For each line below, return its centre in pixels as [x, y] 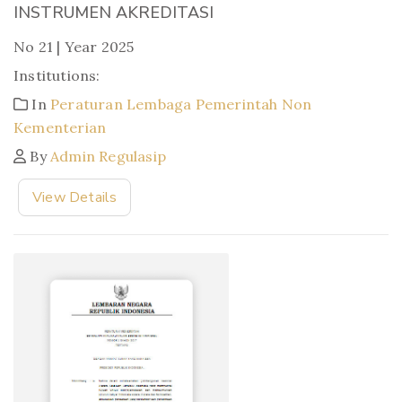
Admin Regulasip [109, 156]
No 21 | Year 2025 [74, 46]
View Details [75, 197]
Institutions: [57, 75]
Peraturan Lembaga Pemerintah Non [181, 104]
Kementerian [60, 127]
